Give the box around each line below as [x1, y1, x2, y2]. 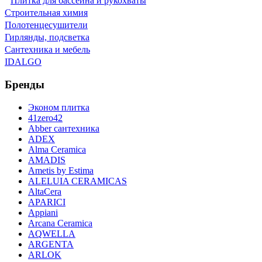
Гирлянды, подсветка [5, 32, 89, 43]
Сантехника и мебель [5, 44, 90, 55]
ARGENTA [28, 239, 74, 249]
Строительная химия [5, 8, 88, 18]
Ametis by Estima [28, 165, 94, 175]
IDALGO [5, 57, 42, 67]
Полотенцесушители [5, 20, 88, 30]
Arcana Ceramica [28, 218, 92, 228]
